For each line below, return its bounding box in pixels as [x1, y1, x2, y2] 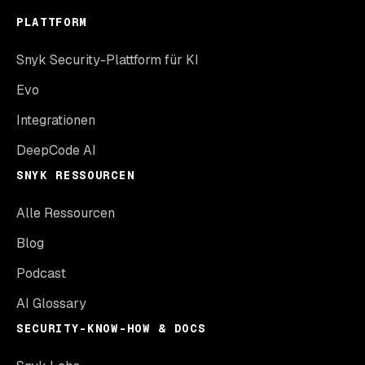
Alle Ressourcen [16, 204, 115, 222]
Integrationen [16, 112, 95, 130]
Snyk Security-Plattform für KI [16, 51, 199, 69]
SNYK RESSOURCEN [16, 168, 135, 183]
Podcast [16, 265, 66, 283]
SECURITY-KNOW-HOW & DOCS [16, 321, 206, 336]
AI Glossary [16, 295, 86, 313]
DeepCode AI [16, 142, 96, 160]
